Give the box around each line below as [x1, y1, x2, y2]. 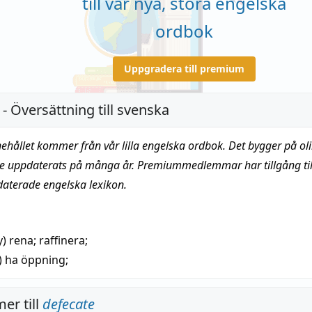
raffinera [39, 232, 85, 248]
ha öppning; [5, 251, 68, 267]
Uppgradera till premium [123, 62, 244, 76]
